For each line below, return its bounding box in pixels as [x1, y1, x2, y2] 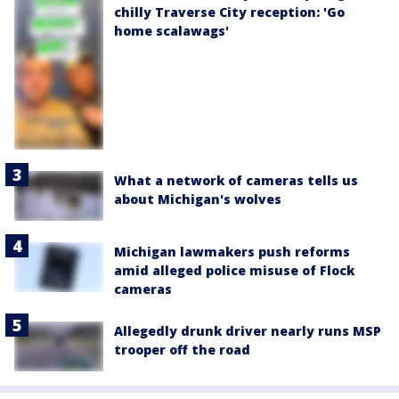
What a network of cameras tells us [114, 171, 358, 189]
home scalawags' [114, 22, 229, 40]
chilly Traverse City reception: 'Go [114, 4, 345, 21]
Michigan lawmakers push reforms [114, 242, 350, 260]
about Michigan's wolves [114, 190, 281, 208]
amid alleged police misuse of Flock [114, 261, 354, 279]
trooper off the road [114, 340, 250, 358]
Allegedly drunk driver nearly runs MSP [114, 322, 381, 339]
